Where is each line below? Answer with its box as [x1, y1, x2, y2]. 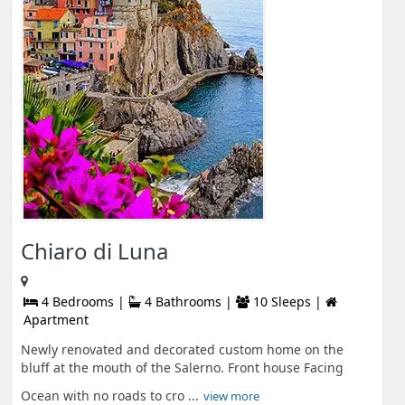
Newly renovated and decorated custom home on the [21, 341, 344, 358]
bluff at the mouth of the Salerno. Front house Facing [21, 359, 344, 376]
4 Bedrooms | [38, 293, 128, 310]
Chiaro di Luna [21, 236, 168, 266]
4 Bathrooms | [141, 293, 236, 310]
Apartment [24, 311, 89, 328]
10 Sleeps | [250, 293, 325, 310]
